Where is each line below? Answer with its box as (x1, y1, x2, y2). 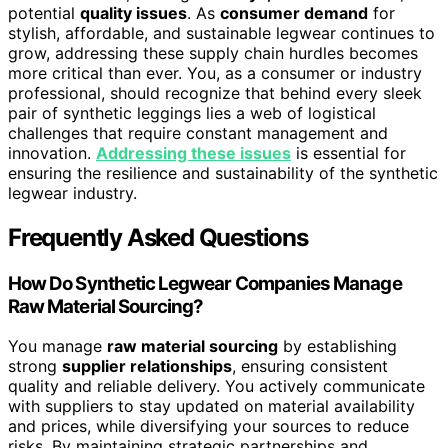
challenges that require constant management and (8, 122, 388, 143)
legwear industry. (8, 182, 137, 203)
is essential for (291, 142, 406, 163)
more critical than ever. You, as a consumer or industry (8, 62, 422, 83)
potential (8, 2, 80, 23)
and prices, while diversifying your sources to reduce (8, 416, 409, 437)
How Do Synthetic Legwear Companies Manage (8, 271, 402, 295)
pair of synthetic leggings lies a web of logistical (8, 102, 376, 123)
